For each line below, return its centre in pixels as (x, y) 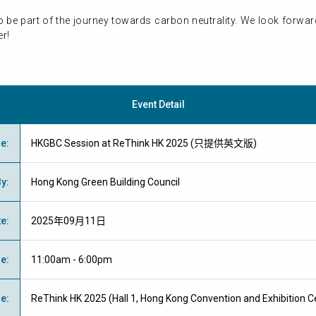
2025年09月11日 (68, 221)
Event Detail (158, 104)
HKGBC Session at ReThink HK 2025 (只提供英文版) (144, 143)
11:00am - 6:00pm (72, 260)
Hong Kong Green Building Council (105, 182)
